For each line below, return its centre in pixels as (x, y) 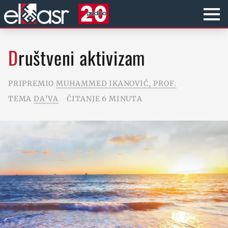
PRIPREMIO (32, 83)
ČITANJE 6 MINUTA (105, 99)
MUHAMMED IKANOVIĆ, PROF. (117, 83)
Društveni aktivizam (82, 57)
